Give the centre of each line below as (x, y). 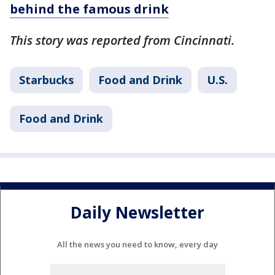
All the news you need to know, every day (137, 244)
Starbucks (46, 79)
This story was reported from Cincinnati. (122, 40)
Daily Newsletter (137, 213)
